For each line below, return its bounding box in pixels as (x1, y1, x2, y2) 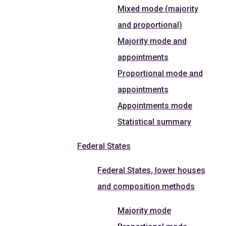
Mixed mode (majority (118, 4, 198, 14)
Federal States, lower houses (97, 165, 205, 175)
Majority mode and (118, 36, 187, 46)
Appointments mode (118, 100, 192, 110)
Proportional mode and (118, 68, 203, 78)
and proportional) (118, 20, 182, 30)
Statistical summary (118, 117, 191, 127)
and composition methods (97, 181, 195, 191)
